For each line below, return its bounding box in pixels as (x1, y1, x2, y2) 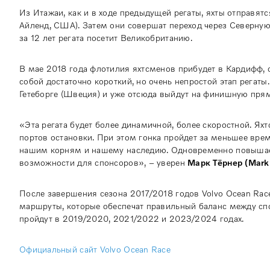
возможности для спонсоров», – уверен (19, 157, 188, 168)
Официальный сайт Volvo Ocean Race (19, 243, 174, 254)
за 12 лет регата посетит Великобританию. (19, 32, 192, 43)
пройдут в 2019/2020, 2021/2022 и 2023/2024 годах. (19, 213, 246, 224)
